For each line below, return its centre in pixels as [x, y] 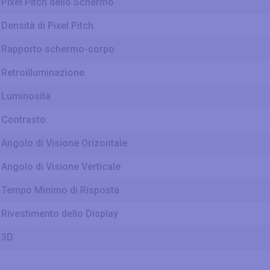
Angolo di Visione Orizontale [64, 143]
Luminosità [26, 96]
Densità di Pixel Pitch [47, 26]
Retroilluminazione [43, 73]
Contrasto [24, 120]
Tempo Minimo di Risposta [61, 190]
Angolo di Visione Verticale [61, 167]
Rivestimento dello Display [60, 214]
